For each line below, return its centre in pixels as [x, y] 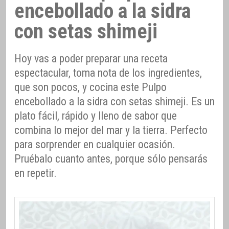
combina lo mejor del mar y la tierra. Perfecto [111, 130]
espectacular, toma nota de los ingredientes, [108, 73]
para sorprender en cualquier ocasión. [95, 145]
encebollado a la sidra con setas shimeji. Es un [114, 102]
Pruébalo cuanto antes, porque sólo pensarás [111, 159]
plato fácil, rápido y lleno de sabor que [96, 116]
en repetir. [36, 173]
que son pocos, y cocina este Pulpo [90, 87]
